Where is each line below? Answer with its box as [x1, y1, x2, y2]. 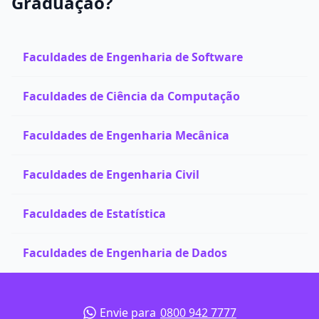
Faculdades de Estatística [23, 206, 166, 221]
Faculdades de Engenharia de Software [23, 49, 243, 65]
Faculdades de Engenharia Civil [23, 167, 199, 182]
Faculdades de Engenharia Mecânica [23, 127, 229, 143]
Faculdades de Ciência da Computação [23, 88, 240, 104]
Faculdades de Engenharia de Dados [23, 245, 227, 261]
